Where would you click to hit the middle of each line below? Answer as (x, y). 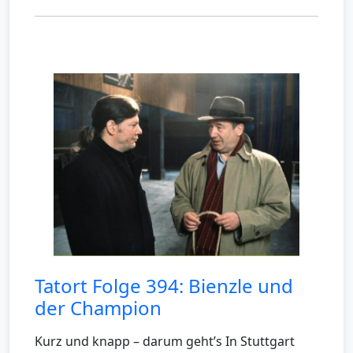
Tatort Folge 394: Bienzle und (164, 286)
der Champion (98, 308)
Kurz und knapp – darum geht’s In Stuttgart (165, 342)
